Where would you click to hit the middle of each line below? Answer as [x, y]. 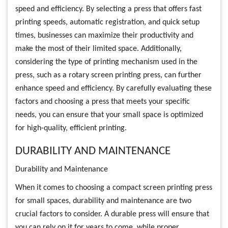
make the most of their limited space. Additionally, [98, 49]
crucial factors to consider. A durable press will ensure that [112, 214]
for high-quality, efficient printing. [71, 128]
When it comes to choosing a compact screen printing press [114, 188]
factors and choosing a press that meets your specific [103, 102]
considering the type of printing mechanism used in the [106, 62]
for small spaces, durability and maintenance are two [103, 201]
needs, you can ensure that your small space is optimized [109, 115]
